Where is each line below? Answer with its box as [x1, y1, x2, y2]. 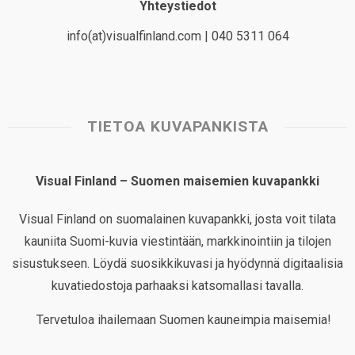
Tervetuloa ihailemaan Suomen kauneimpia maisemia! [36, 312, 331, 328]
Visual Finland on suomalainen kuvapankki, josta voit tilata [19, 212, 336, 227]
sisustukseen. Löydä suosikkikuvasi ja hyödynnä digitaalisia [12, 256, 343, 272]
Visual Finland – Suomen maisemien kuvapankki [36, 174, 319, 189]
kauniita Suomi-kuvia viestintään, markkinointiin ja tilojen [24, 234, 331, 250]
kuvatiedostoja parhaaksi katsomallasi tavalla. [52, 278, 303, 294]
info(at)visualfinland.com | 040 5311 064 [66, 29, 289, 44]
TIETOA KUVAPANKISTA [86, 117, 269, 136]
